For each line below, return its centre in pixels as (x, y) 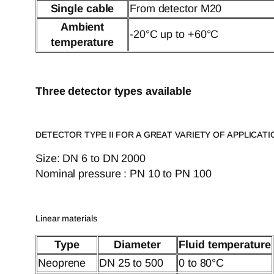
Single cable (82, 9)
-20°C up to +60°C (174, 35)
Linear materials (66, 219)
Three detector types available (113, 91)
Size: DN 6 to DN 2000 (91, 158)
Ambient (82, 27)
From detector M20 (176, 9)
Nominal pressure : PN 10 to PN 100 (124, 173)
